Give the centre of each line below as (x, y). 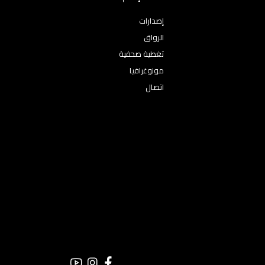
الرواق (154, 37)
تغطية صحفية (141, 54)
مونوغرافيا (147, 70)
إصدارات (151, 21)
